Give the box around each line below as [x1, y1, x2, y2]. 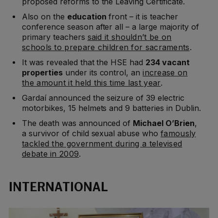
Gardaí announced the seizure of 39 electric [22, 93, 184, 103]
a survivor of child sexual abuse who [22, 128, 161, 139]
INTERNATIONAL [9, 182, 108, 195]
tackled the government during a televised [22, 139, 182, 149]
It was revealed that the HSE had [22, 57, 146, 68]
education [67, 12, 107, 22]
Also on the [22, 12, 67, 22]
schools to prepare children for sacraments [22, 42, 190, 53]
